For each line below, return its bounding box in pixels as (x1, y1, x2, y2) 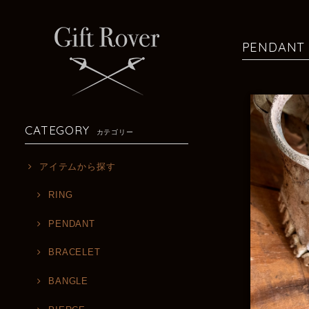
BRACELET (48, 247, 101, 258)
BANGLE (48, 275, 88, 286)
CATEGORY (25, 123, 90, 137)
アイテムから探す (39, 161, 116, 172)
